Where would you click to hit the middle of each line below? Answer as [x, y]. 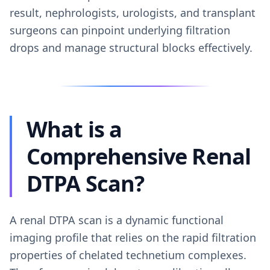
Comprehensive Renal [139, 156]
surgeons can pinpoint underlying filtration [120, 30]
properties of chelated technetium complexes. [128, 255]
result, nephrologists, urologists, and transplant [133, 13]
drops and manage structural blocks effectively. [131, 48]
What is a [74, 129]
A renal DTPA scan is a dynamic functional [117, 220]
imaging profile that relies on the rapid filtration [133, 237]
